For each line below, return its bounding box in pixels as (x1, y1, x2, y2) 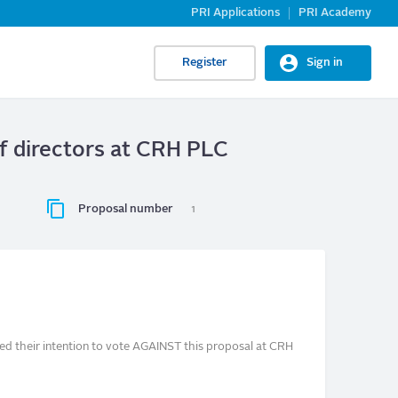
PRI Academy (298, 7, 371, 19)
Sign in (306, 56, 343, 68)
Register (182, 56, 227, 68)
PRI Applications (191, 7, 280, 19)
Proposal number (78, 203, 174, 216)
